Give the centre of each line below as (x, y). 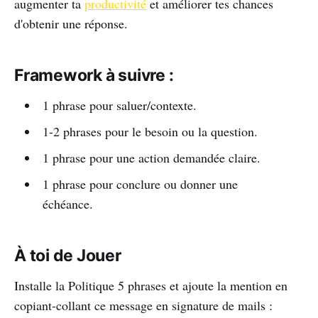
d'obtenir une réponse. (71, 23)
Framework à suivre (90, 75)
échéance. (67, 203)
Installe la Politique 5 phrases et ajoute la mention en (151, 285)
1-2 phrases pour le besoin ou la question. (150, 131)
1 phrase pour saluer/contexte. (119, 105)
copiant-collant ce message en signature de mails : (143, 305)
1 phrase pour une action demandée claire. (151, 157)
